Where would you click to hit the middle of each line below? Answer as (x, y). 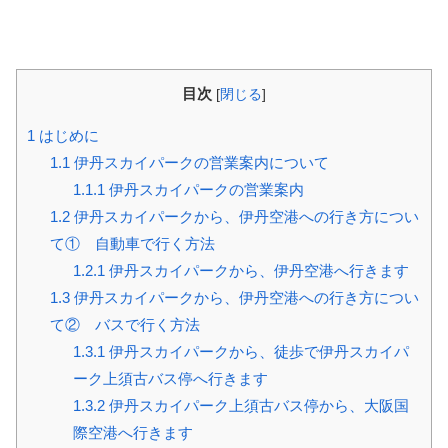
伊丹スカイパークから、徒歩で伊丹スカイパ (256, 352)
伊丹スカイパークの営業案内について (199, 163)
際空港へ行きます (132, 433)
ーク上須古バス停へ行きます (170, 379)
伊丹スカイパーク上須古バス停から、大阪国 (256, 406)
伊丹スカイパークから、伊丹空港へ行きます (256, 271)
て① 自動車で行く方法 (132, 244)
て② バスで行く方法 (124, 325)
